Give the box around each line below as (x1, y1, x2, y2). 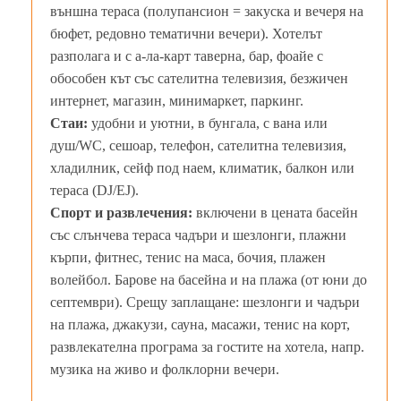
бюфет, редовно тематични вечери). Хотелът (50, 25, 322, 41)
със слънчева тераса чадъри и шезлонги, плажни (50, 226, 346, 243)
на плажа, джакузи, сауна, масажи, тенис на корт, (50, 316, 350, 332)
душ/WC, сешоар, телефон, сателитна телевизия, (50, 137, 346, 153)
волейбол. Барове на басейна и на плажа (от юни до (50, 271, 367, 287)
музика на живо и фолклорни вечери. (50, 361, 279, 377)
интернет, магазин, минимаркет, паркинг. (50, 92, 303, 108)
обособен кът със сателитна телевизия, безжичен (50, 70, 348, 86)
